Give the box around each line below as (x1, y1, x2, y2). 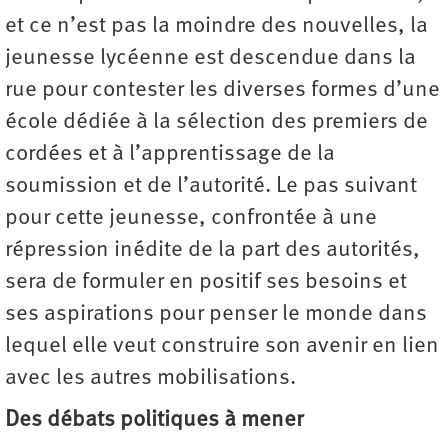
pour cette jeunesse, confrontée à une (5, 206, 377, 230)
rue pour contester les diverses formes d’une (5, 78, 440, 102)
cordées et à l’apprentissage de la (5, 142, 335, 166)
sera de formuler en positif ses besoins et (5, 270, 407, 294)
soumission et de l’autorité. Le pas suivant (5, 174, 417, 198)
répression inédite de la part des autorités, (5, 238, 420, 262)
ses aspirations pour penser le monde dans (5, 302, 427, 326)
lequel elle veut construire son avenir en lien (5, 334, 439, 358)
